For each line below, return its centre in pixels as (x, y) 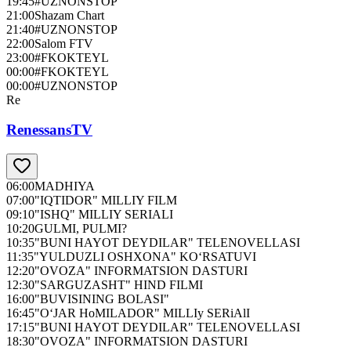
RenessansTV (49, 130)
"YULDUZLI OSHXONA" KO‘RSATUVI (145, 257)
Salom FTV (64, 43)
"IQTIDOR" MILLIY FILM (106, 201)
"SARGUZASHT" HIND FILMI (119, 285)
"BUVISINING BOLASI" (102, 299)
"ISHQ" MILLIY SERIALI (104, 215)
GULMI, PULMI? (81, 229)
